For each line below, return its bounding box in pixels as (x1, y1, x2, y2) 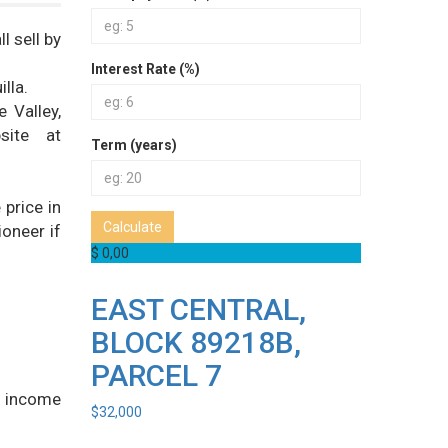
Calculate (103, 219, 162, 235)
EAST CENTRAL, (91, 292, 306, 327)
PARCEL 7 (91, 358, 222, 393)
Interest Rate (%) (91, 61, 200, 77)
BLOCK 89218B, (91, 325, 301, 360)
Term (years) (91, 137, 177, 153)
